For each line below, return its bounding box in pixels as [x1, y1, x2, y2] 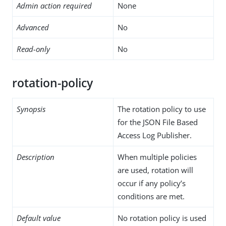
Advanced [17, 22, 49, 32]
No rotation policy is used [118, 212, 206, 223]
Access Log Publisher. [118, 130, 192, 140]
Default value [17, 212, 61, 223]
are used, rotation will [118, 164, 193, 175]
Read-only [17, 43, 50, 54]
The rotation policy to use [118, 103, 206, 114]
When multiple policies [118, 151, 197, 162]
